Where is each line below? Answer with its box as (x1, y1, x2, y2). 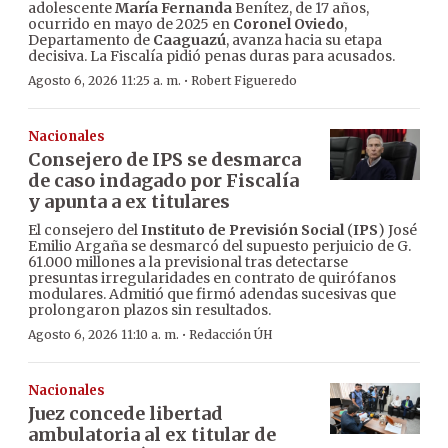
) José (378, 221, 417, 240)
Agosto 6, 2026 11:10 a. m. (28, 327, 179, 343)
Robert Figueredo (191, 73, 297, 89)
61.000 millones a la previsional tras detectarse (28, 253, 348, 272)
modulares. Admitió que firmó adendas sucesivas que (28, 285, 396, 304)
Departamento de (28, 31, 153, 50)
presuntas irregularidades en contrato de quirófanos (28, 269, 396, 288)
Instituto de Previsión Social (141, 221, 344, 240)
